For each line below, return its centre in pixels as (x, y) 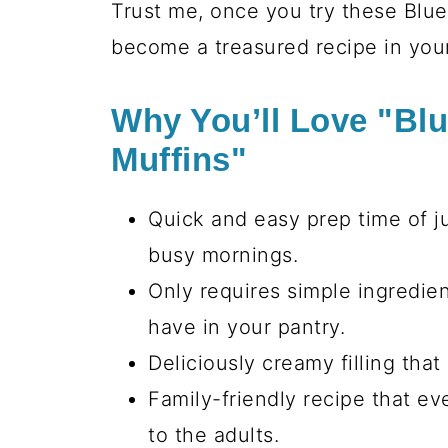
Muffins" (179, 159)
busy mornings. (223, 254)
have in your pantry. (246, 326)
